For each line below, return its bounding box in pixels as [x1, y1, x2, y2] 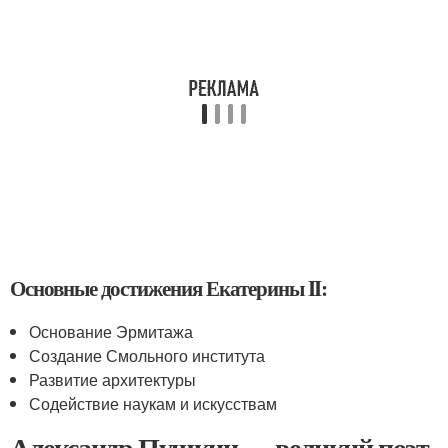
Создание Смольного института [29, 344, 266, 367]
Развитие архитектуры [29, 368, 197, 391]
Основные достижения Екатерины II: [10, 273, 328, 303]
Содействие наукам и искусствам [29, 392, 278, 415]
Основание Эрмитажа [29, 320, 194, 343]
